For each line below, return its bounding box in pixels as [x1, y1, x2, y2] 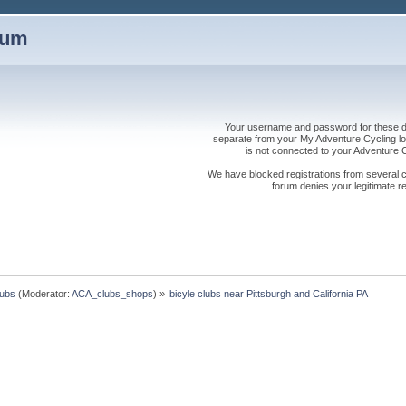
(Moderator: [15, 287, 72, 299]
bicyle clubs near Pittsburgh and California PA [169, 287, 369, 299]
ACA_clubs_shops [72, 287, 154, 299]
